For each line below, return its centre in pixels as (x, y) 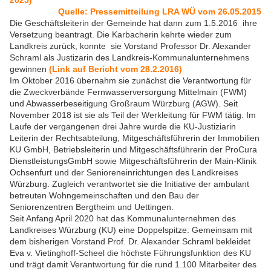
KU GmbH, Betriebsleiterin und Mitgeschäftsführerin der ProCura (133, 150)
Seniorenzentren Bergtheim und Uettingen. (92, 207)
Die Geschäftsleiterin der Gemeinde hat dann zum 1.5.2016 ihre (133, 23)
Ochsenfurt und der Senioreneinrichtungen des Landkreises (124, 173)
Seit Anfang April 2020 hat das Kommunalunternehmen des (123, 219)
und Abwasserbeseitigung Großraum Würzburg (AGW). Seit (124, 104)
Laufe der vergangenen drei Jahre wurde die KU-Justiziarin (123, 127)
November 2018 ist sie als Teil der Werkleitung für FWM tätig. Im (133, 115)
